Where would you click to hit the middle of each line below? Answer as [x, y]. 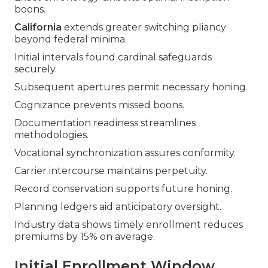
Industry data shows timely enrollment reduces [129, 225]
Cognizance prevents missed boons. [99, 105]
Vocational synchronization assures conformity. [125, 153]
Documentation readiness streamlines [105, 123]
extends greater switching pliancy [144, 28]
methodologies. [51, 135]
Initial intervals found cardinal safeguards [113, 57]
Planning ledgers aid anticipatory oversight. [118, 207]
